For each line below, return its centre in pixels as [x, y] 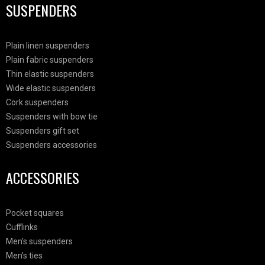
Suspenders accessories [51, 145]
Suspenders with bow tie [52, 116]
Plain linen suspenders [48, 45]
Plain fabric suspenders [50, 59]
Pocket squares [35, 213]
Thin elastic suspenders [50, 74]
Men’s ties [24, 255]
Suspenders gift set [43, 130]
